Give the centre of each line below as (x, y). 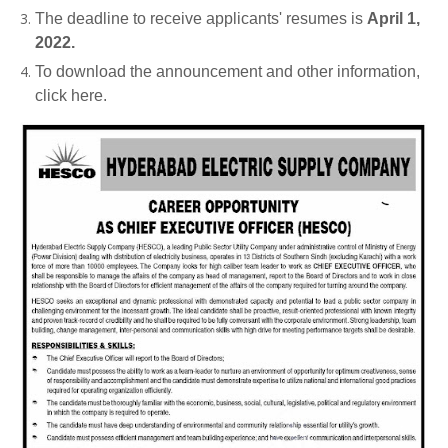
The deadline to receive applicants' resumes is (201, 18)
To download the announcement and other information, (227, 71)
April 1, (393, 18)
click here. (71, 95)
